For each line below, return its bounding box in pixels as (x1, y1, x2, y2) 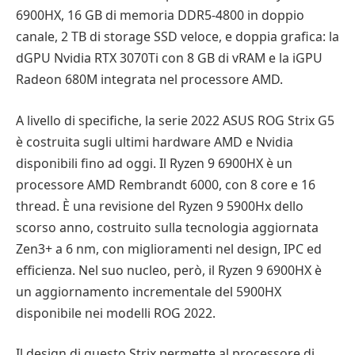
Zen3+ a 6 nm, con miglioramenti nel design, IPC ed (16, 239, 322, 258)
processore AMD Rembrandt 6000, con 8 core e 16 (16, 175, 315, 193)
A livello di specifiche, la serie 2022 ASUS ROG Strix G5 (16, 111, 334, 129)
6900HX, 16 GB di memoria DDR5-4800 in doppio (16, 6, 304, 25)
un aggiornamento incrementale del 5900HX (16, 282, 281, 300)
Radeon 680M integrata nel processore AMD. (16, 71, 283, 89)
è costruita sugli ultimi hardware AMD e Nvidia (16, 132, 293, 151)
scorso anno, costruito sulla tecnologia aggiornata (16, 218, 319, 236)
